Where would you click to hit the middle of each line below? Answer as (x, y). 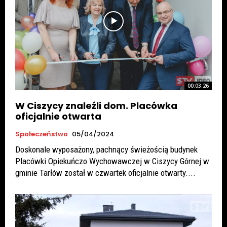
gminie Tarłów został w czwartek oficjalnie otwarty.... (105, 173)
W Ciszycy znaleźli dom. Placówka (96, 105)
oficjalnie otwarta (58, 116)
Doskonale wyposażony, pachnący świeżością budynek (106, 149)
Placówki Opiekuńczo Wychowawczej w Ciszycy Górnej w (112, 161)
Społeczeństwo (42, 134)
